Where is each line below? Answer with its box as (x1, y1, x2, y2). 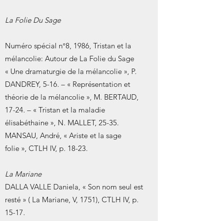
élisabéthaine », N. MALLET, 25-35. (5, 118, 119, 127)
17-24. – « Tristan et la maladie (5, 105, 105, 114)
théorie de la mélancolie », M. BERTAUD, (5, 92, 139, 102)
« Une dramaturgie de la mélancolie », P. (5, 67, 137, 76)
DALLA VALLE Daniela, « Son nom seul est (5, 182, 143, 191)
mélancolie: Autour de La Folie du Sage (5, 54, 134, 63)
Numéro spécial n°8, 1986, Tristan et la (5, 41, 131, 50)
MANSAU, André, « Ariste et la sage (5, 131, 121, 140)
